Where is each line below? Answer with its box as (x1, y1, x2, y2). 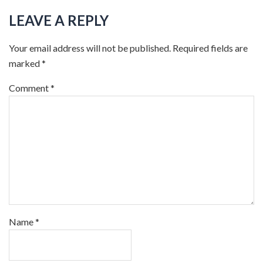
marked (9, 58, 42, 69)
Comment (9, 82, 50, 93)
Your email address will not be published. (9, 42, 171, 53)
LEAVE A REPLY (9, 12, 109, 29)
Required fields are (173, 42, 248, 53)
